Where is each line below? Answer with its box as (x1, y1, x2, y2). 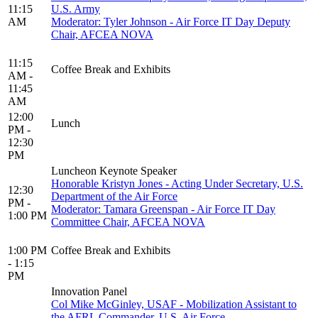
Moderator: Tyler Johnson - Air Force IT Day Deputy (51, 16, 290, 28)
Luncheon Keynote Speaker (51, 165, 177, 177)
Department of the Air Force (51, 190, 177, 203)
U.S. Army (51, 3, 100, 16)
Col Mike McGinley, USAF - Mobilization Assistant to (51, 298, 297, 311)
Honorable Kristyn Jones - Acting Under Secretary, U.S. (51, 177, 303, 190)
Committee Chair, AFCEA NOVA (51, 216, 205, 229)
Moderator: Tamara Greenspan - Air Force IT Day (51, 203, 275, 216)
